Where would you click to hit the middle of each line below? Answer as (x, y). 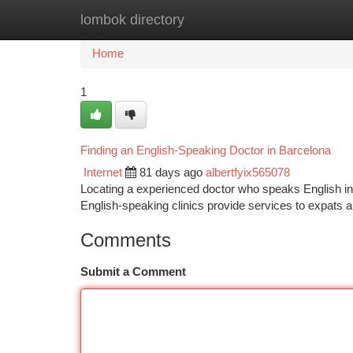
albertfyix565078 (248, 173)
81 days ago (171, 173)
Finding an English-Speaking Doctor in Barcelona (206, 150)
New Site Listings (204, 20)
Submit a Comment (133, 272)
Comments (126, 240)
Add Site (294, 20)
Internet (103, 173)
